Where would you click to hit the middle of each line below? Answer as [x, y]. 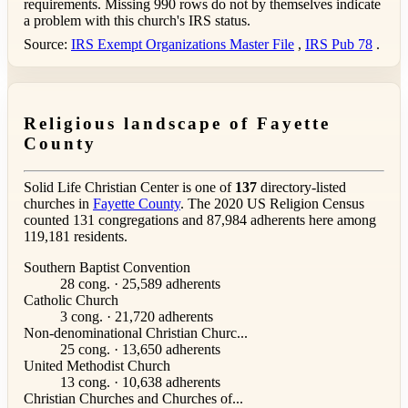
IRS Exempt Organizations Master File [183, 44]
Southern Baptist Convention [107, 268]
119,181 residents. [76, 237]
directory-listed [301, 188]
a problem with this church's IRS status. [137, 20]
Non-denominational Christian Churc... [136, 333]
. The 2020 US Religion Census [272, 204]
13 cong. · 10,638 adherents [140, 382]
